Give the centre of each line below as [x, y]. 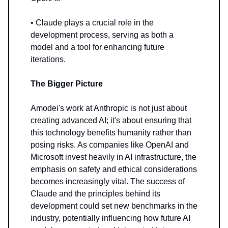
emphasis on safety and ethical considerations [114, 169]
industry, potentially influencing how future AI [110, 218]
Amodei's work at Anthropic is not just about [109, 108]
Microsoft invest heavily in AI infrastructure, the [113, 157]
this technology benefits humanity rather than [111, 132]
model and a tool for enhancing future [97, 47]
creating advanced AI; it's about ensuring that [111, 120]
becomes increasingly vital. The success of [108, 181]
